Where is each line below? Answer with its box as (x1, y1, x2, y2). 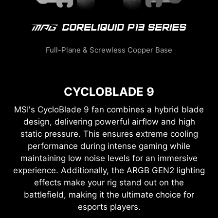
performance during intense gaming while (28, 141, 190, 151)
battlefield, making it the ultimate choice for (24, 189, 194, 200)
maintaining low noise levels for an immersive (20, 153, 198, 163)
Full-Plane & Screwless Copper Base (45, 45, 172, 54)
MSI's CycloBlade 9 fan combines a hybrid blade (14, 104, 204, 114)
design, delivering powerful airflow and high (23, 116, 195, 127)
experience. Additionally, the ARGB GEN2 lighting (13, 165, 205, 175)
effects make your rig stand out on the (34, 177, 184, 187)
